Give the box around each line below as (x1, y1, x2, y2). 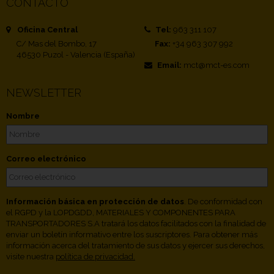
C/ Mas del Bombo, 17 (17, 39, 97, 48)
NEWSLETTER (6, 86, 81, 99)
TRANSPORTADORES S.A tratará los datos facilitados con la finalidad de (6, 218, 266, 228)
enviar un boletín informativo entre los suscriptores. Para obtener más (6, 229, 257, 239)
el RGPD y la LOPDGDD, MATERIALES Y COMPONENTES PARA (6, 207, 235, 217)
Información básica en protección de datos (6, 196, 184, 206)
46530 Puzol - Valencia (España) (17, 50, 135, 59)
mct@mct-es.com (182, 60, 250, 70)
